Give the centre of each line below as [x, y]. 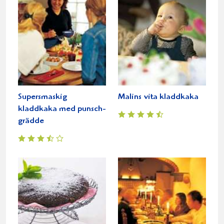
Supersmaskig [42, 97]
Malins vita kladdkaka [158, 97]
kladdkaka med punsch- [62, 109]
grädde [31, 121]
